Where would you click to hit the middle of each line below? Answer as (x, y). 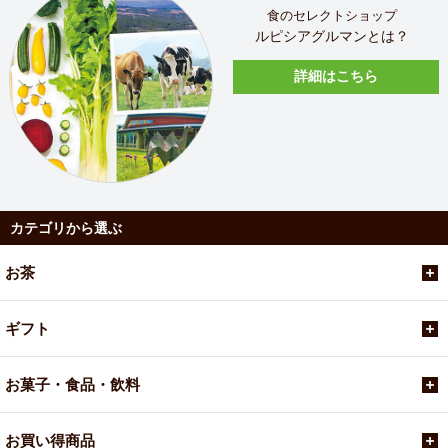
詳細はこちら (335, 76)
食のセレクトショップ (331, 15)
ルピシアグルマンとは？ (331, 35)
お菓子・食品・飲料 (72, 384)
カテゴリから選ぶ (66, 227)
